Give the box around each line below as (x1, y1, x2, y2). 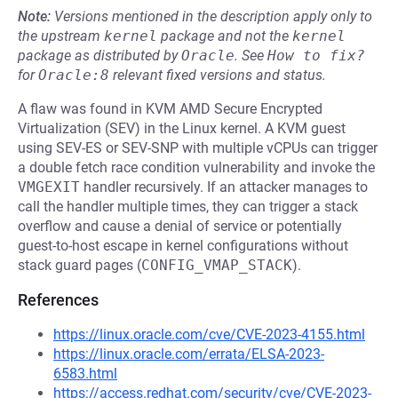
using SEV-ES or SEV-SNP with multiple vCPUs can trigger (18, 139, 378, 156)
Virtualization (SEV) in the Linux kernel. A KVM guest (18, 120, 346, 137)
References (18, 291, 99, 309)
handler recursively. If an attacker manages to (80, 179, 368, 195)
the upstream (18, 28, 104, 44)
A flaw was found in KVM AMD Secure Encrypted (18, 100, 322, 117)
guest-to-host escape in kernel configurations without (18, 237, 348, 254)
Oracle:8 (38, 67, 109, 84)
